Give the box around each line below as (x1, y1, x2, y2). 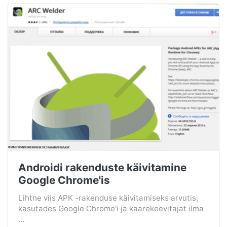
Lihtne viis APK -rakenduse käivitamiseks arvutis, (18, 193, 198, 203)
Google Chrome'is (18, 174, 110, 187)
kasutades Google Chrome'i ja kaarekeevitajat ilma (18, 204, 204, 214)
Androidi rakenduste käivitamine (18, 161, 186, 174)
